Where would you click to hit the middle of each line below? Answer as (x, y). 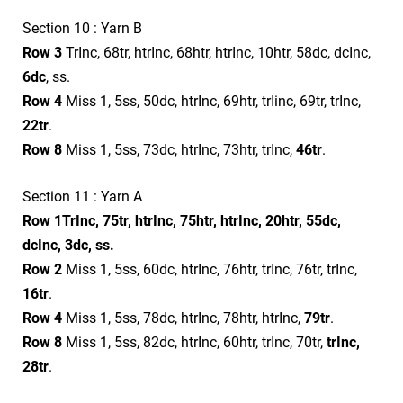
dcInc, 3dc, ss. (68, 245)
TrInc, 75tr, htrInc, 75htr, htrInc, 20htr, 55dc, (201, 220)
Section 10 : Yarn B (82, 28)
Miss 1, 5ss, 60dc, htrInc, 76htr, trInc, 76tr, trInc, (210, 269)
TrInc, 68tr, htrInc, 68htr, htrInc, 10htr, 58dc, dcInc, (216, 52)
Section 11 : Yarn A (82, 196)
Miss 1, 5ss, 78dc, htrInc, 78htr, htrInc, (183, 318)
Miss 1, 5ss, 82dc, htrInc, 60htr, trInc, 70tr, (194, 342)
